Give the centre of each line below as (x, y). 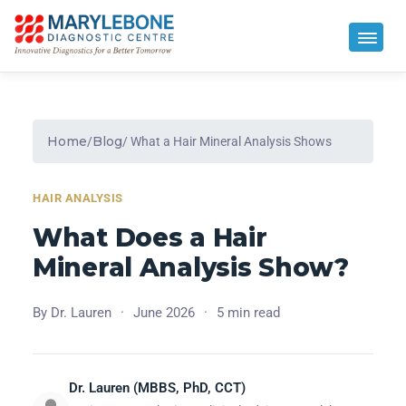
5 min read (248, 312)
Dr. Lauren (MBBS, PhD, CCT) (157, 387)
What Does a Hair (150, 237)
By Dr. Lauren (72, 312)
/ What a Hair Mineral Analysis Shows (227, 141)
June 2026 (164, 312)
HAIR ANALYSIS (78, 198)
